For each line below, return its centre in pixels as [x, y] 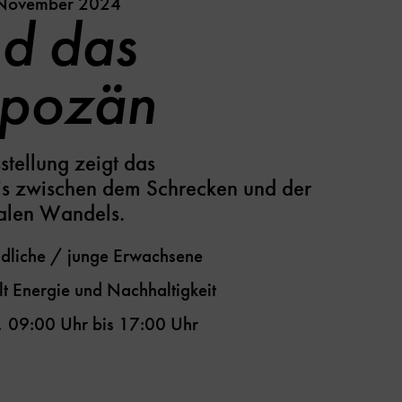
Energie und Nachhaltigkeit [114, 289]
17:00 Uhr [158, 323]
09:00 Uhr [48, 323]
